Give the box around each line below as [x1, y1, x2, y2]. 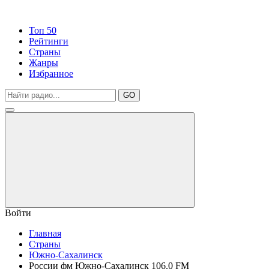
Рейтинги [29, 36, 68, 46]
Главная [29, 228, 61, 238]
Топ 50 [29, 25, 56, 35]
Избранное [29, 68, 73, 79]
